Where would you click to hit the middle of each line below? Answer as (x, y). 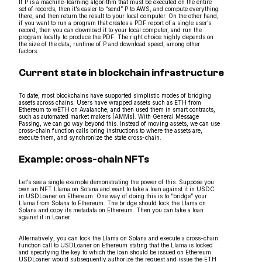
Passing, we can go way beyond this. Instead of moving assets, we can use (119, 123)
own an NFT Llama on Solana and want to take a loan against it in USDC (117, 189)
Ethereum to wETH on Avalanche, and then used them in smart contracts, (117, 109)
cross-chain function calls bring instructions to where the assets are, (111, 130)
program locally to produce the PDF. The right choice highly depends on (116, 37)
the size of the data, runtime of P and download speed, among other (109, 44)
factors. (29, 51)
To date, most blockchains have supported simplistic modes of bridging (115, 95)
